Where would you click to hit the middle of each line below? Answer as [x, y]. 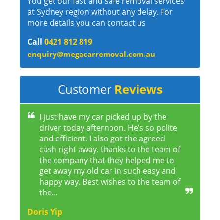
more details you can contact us [87, 23]
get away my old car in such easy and [108, 171]
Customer [86, 89]
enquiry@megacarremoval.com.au [91, 54]
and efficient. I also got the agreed [102, 139]
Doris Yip [45, 212]
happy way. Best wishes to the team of [110, 182]
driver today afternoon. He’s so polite [108, 128]
